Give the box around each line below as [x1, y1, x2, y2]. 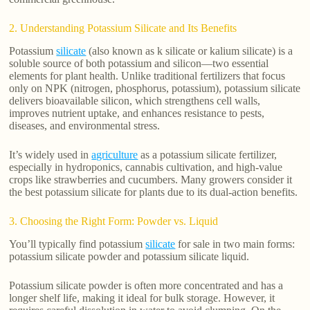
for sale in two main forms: [175, 237, 295, 250]
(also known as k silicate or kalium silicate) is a [86, 44, 293, 57]
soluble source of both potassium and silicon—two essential [9, 57, 269, 69]
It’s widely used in [9, 148, 92, 161]
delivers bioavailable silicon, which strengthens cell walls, [9, 94, 261, 107]
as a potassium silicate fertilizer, [138, 148, 277, 161]
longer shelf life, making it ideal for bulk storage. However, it [9, 291, 275, 304]
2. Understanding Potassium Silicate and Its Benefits [9, 22, 237, 35]
